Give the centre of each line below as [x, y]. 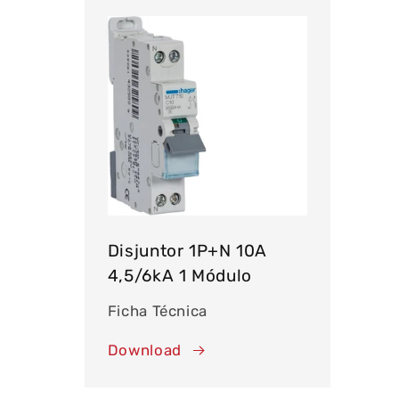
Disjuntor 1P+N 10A [187, 251]
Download [144, 350]
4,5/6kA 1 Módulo [179, 276]
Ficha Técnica [157, 310]
